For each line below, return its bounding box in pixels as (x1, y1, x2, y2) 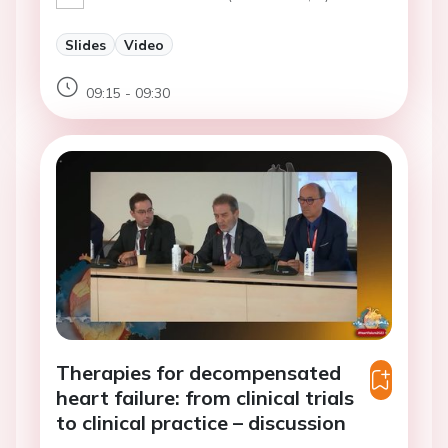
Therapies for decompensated (56, 360, 341, 386)
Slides (65, 36, 106, 54)
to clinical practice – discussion (56, 410, 346, 436)
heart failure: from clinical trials (56, 385, 354, 411)
